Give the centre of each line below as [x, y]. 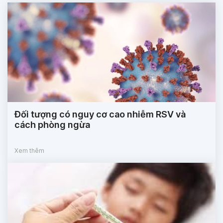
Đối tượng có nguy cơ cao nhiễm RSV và [100, 114]
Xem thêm [29, 150]
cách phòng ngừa [52, 124]
